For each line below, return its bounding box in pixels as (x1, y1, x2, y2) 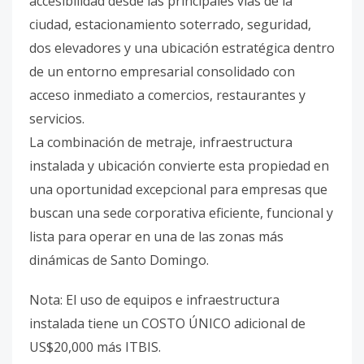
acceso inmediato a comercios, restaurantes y (29, 86, 305, 104)
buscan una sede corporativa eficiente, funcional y (29, 204, 333, 222)
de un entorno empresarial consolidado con (29, 63, 295, 80)
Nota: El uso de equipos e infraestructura (29, 291, 279, 309)
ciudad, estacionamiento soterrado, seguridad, (29, 15, 311, 33)
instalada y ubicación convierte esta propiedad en (29, 157, 329, 175)
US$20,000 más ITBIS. (29, 338, 161, 356)
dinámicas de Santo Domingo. (29, 251, 209, 269)
